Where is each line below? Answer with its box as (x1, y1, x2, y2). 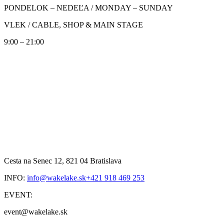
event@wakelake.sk (4, 207, 67, 216)
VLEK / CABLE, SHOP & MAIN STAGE (4, 20, 143, 29)
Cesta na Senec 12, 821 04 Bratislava (4, 156, 121, 165)
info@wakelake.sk (27, 173, 86, 182)
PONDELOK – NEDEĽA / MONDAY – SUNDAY (4, 3, 173, 12)
